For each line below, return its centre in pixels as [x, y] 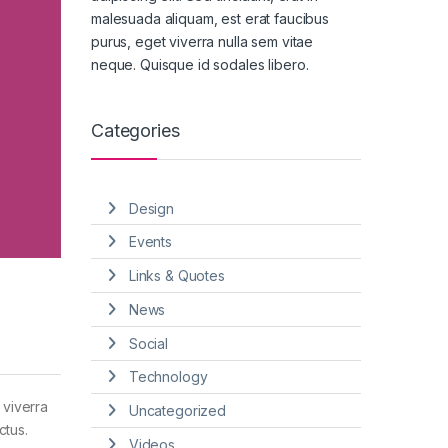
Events [150, 242]
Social [148, 343]
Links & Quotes [176, 276]
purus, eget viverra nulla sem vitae [202, 41]
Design [151, 208]
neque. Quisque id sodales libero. [200, 64]
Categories [135, 131]
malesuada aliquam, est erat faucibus [210, 18]
